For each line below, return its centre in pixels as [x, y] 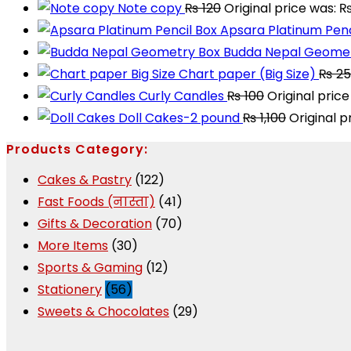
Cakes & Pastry [85, 180]
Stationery [70, 289]
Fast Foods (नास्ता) [96, 202]
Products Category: [77, 149]
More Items [73, 246]
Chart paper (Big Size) [247, 74]
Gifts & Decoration [95, 224]
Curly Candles [181, 96]
